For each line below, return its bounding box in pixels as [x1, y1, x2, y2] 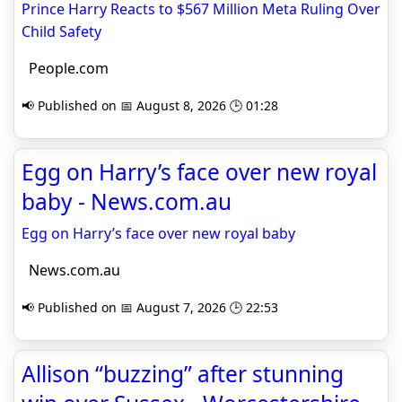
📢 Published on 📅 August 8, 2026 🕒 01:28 [22, 97, 278, 114]
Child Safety [22, 22, 101, 41]
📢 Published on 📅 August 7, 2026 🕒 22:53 [22, 299, 278, 316]
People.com [22, 58, 109, 78]
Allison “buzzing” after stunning [22, 359, 344, 389]
